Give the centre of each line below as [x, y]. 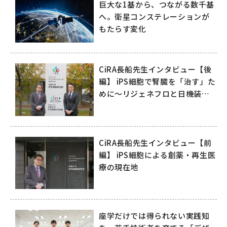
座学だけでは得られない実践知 [154, 216]
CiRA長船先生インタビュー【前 [155, 142]
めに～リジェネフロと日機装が [154, 94]
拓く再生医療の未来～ [138, 106]
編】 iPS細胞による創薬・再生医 [157, 155]
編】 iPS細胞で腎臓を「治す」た [157, 82]
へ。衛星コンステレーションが [154, 16]
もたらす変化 [123, 29]
